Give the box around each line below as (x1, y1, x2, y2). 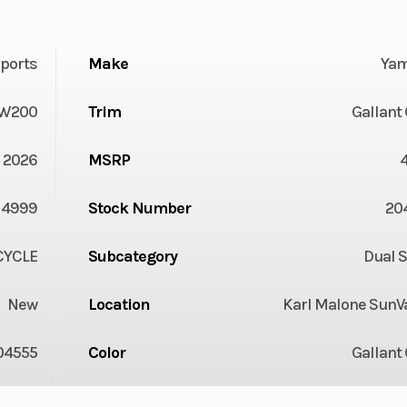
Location (87, 293, 150, 314)
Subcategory (87, 245, 177, 266)
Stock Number (87, 197, 191, 218)
